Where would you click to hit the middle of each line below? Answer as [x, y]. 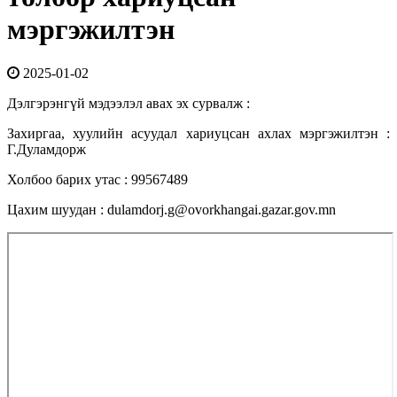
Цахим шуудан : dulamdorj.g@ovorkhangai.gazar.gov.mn [171, 209]
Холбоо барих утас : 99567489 [97, 179]
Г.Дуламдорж [47, 149]
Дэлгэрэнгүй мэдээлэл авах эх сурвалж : [128, 103]
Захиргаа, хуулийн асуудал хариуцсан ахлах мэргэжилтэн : [198, 133]
